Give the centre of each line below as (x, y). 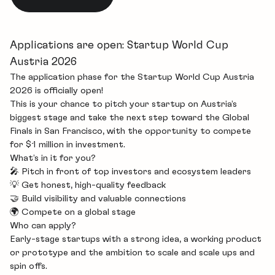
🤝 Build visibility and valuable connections (98, 199)
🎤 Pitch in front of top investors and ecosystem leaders (130, 172)
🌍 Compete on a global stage (73, 212)
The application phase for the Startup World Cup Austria (132, 77)
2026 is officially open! (56, 91)
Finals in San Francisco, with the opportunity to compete (130, 131)
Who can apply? (43, 226)
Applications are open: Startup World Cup (119, 46)
